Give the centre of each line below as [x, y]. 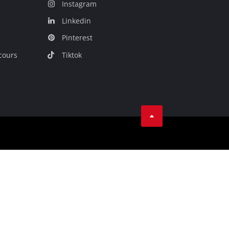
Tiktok [72, 55]
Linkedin [76, 21]
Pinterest [77, 38]
